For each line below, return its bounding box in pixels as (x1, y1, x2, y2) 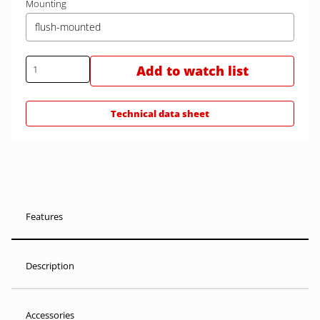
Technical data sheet (111, 107, 209, 120)
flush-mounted (35, 20, 101, 34)
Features (26, 210, 63, 223)
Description (26, 259, 74, 272)
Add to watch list (136, 62, 249, 79)
